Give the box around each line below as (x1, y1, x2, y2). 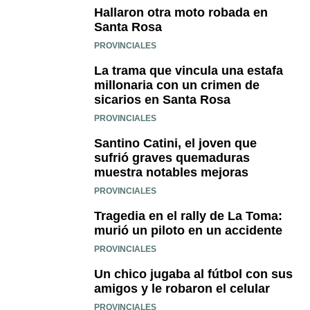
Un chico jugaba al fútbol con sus (94, 267, 293, 282)
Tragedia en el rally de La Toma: (94, 209, 282, 224)
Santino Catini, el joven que (94, 136, 257, 151)
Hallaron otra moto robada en (94, 6, 268, 20)
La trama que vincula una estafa (94, 64, 283, 78)
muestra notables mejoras (94, 165, 248, 180)
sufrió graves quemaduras (94, 151, 250, 165)
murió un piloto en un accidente (94, 224, 282, 238)
